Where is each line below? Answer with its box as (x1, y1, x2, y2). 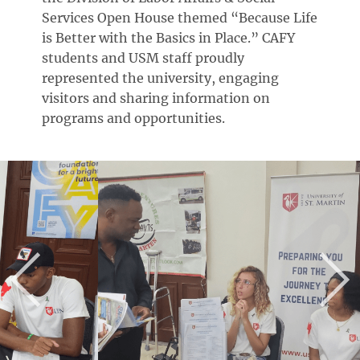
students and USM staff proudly (42, 50, 245, 66)
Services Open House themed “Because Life (42, 10, 318, 26)
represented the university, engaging (42, 70, 280, 86)
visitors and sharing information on (42, 90, 271, 106)
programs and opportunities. (42, 110, 226, 126)
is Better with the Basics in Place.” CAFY (42, 30, 296, 46)
